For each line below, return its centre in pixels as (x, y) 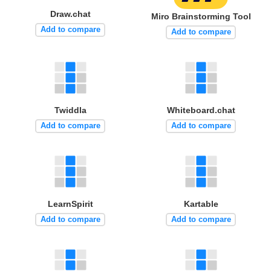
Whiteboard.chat (201, 110)
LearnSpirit (70, 204)
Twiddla (70, 110)
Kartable (201, 204)
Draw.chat (70, 14)
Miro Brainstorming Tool (201, 16)
